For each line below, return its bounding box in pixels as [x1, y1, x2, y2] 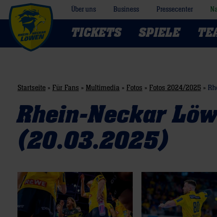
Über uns [71, 6, 96, 14]
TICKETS [71, 26, 122, 40]
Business [113, 6, 139, 14]
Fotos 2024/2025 [149, 84, 201, 92]
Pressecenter [156, 6, 193, 14]
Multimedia [86, 84, 120, 92]
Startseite [17, 84, 46, 92]
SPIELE [139, 26, 180, 40]
